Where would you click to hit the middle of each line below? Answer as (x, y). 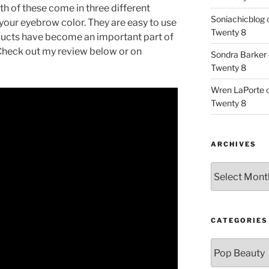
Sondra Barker (238, 55)
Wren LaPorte (237, 90)
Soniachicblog (237, 19)
